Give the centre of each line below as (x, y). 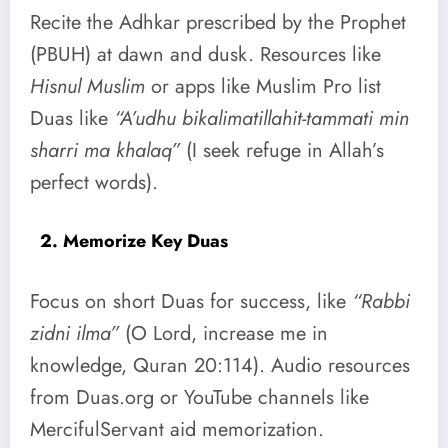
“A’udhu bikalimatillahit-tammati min (261, 119)
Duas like (72, 119)
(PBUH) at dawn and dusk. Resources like (205, 55)
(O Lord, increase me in (223, 334)
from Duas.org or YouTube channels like (199, 398)
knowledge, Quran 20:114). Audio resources (220, 366)
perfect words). (94, 183)
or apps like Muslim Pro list (263, 87)
